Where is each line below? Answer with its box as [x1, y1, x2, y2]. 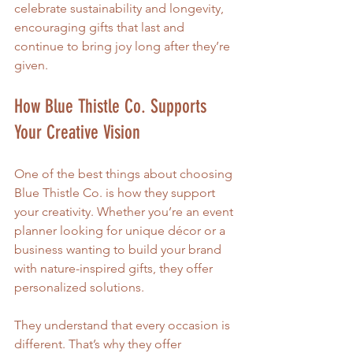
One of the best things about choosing [14, 165, 236, 181]
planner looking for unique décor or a [14, 222, 229, 238]
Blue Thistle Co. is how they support [14, 184, 218, 200]
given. [14, 57, 48, 72]
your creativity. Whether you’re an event [14, 203, 236, 219]
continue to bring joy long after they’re [14, 38, 233, 54]
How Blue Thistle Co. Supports [14, 95, 211, 117]
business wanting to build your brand [14, 241, 225, 257]
